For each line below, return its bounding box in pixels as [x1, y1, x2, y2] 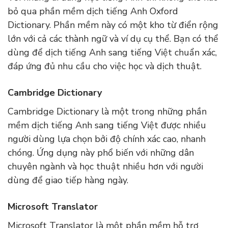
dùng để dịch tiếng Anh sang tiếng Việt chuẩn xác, [8, 46, 217, 59]
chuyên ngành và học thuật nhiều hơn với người [8, 160, 203, 173]
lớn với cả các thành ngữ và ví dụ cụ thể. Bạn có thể [8, 33, 218, 45]
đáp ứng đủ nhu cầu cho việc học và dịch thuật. [8, 60, 202, 73]
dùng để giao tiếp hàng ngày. [8, 174, 131, 187]
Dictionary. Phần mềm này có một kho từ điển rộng [8, 19, 218, 32]
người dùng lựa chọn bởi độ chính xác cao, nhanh [8, 133, 206, 146]
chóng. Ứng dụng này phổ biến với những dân [8, 147, 194, 159]
